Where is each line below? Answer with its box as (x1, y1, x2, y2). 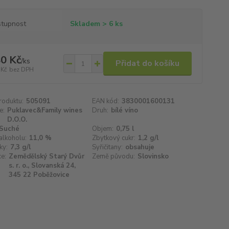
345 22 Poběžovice (8, 170, 70, 179)
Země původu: (92, 152, 135, 161)
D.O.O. (7, 115, 27, 124)
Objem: (92, 124, 114, 133)
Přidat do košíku (115, 58, 179, 69)
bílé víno (111, 106, 139, 115)
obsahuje (125, 143, 155, 152)
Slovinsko (138, 152, 169, 161)
